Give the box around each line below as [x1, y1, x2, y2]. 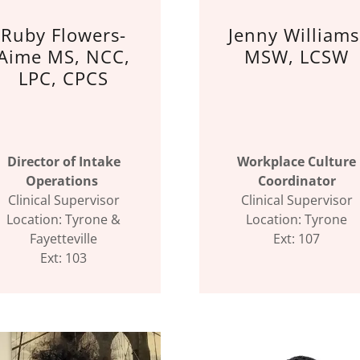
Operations [26, 172, 101, 190]
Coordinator [257, 172, 336, 190]
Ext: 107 [273, 230, 320, 247]
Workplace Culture [237, 153, 356, 170]
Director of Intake [6, 153, 121, 170]
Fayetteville [30, 230, 97, 247]
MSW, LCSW [244, 44, 349, 68]
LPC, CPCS [18, 66, 108, 90]
